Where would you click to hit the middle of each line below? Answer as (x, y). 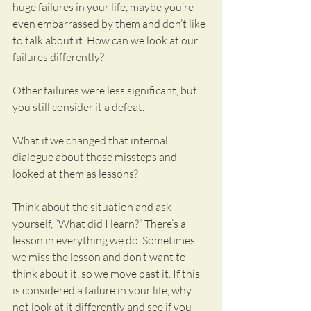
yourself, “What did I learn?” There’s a (100, 224)
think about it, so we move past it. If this (107, 274)
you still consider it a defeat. (78, 107)
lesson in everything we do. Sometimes (105, 240)
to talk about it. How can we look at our (106, 40)
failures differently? (58, 57)
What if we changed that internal (91, 140)
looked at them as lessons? (75, 174)
